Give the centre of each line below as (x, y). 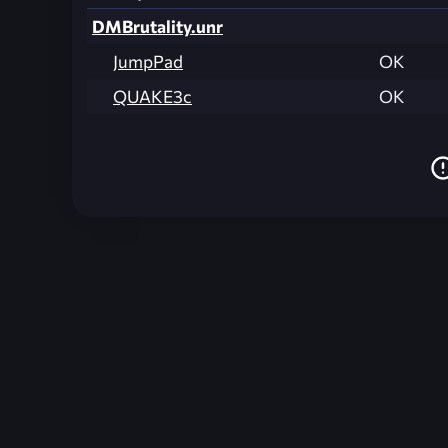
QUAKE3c (152, 96)
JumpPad (148, 61)
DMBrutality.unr (157, 26)
